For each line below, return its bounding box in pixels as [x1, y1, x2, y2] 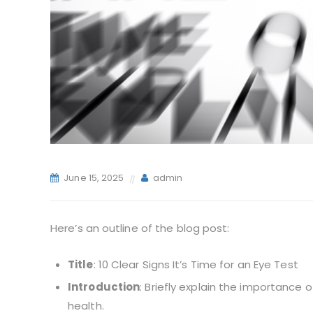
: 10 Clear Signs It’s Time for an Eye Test [93, 257, 298, 272]
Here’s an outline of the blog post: [50, 221, 230, 236]
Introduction [68, 279, 140, 295]
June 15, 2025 [64, 171, 124, 185]
